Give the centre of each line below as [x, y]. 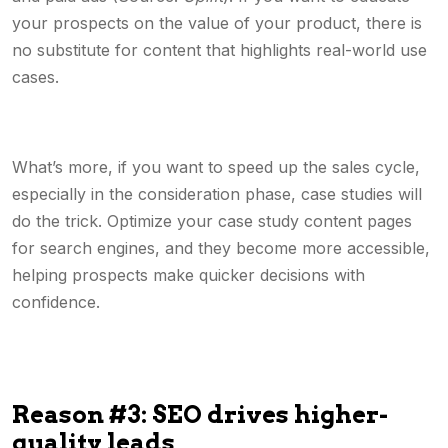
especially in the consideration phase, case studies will [217, 194]
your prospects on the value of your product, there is [217, 23]
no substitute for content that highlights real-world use [219, 50]
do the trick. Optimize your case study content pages [212, 221]
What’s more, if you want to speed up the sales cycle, [216, 167]
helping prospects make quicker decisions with [188, 275]
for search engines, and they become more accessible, [221, 248]
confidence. [56, 302]
